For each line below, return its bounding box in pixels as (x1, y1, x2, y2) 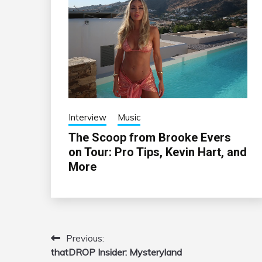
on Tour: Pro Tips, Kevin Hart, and (68, 145, 247, 160)
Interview (68, 112, 106, 123)
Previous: (66, 232, 104, 244)
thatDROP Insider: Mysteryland (51, 246, 182, 258)
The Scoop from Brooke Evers (68, 130, 231, 145)
